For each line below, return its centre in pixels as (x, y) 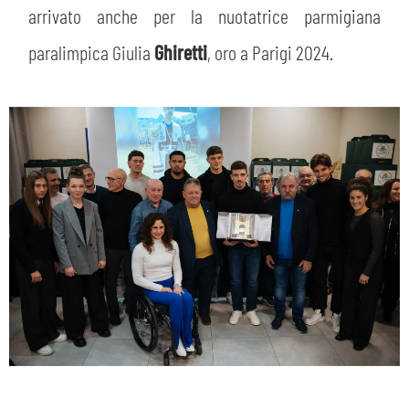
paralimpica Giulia (92, 52)
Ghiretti (181, 52)
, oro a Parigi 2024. (271, 52)
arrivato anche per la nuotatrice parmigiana (204, 15)
